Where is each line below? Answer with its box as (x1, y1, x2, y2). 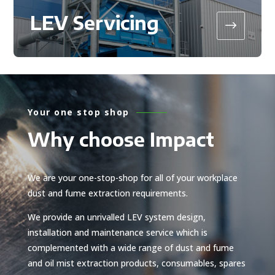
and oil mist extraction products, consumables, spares (27, 257, 246, 269)
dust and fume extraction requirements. (27, 187, 188, 199)
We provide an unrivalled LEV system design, (27, 211, 206, 223)
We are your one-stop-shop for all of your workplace (27, 171, 238, 184)
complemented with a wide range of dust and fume (27, 241, 234, 254)
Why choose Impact (27, 127, 214, 151)
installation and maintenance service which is (27, 226, 207, 238)
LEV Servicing (30, 10, 160, 34)
